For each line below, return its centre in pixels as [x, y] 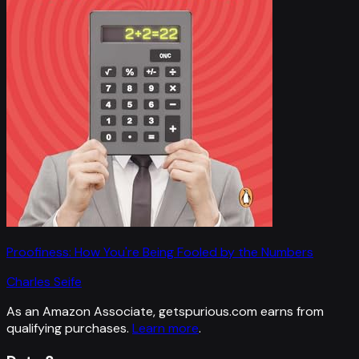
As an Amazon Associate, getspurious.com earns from [165, 312]
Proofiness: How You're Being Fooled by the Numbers [160, 252]
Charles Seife [44, 282]
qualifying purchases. [68, 329]
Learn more [165, 329]
